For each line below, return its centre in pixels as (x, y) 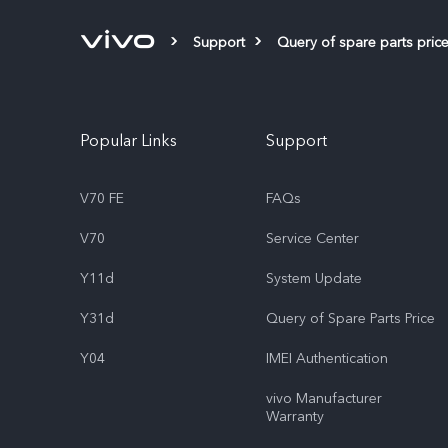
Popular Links (128, 141)
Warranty (295, 416)
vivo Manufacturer (324, 398)
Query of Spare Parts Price (350, 318)
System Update (314, 278)
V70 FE (102, 198)
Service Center (312, 238)
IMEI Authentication (327, 358)
